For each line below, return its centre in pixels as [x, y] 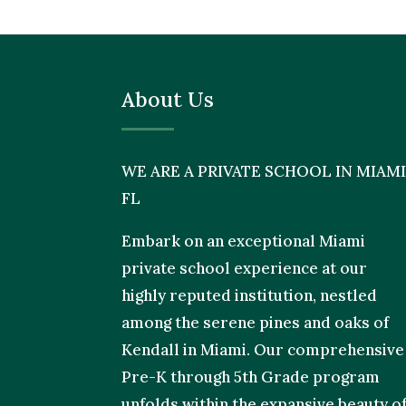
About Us [168, 99]
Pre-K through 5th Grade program [251, 377]
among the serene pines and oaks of [256, 322]
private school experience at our [245, 268]
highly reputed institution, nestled [250, 295]
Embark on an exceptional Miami [244, 241]
